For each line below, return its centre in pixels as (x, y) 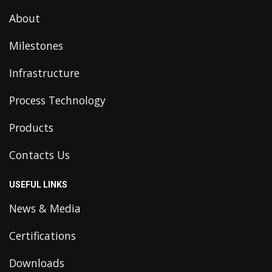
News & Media (45, 208)
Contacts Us (39, 155)
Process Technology (57, 100)
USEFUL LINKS (38, 184)
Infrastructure (44, 73)
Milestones (36, 45)
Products (31, 127)
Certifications (42, 235)
